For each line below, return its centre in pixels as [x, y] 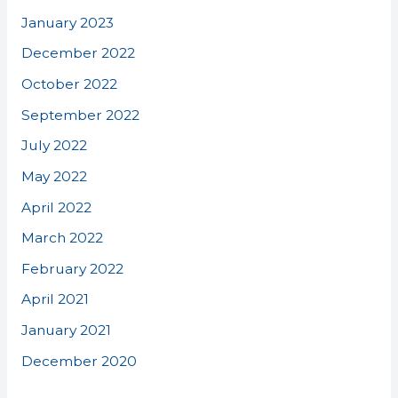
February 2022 [72, 268]
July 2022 [54, 146]
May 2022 [54, 176]
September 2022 [80, 115]
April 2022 [56, 207]
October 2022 [69, 84]
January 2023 [67, 22]
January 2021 [66, 330]
